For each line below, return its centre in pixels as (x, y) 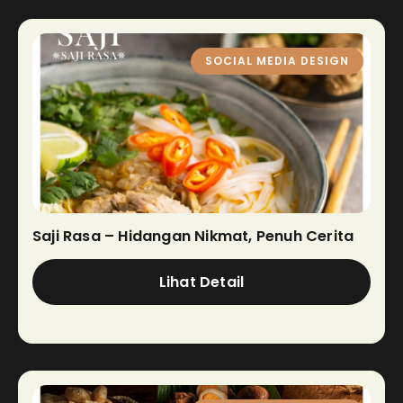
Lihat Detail (201, 282)
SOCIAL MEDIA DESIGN (277, 60)
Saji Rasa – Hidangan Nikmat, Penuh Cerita (193, 236)
